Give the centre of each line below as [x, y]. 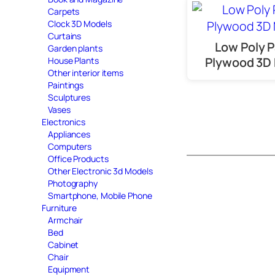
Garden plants [75, 48]
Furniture [60, 207]
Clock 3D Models [80, 23]
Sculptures [69, 97]
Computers [70, 146]
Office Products [78, 158]
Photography [73, 183]
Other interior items [86, 72]
